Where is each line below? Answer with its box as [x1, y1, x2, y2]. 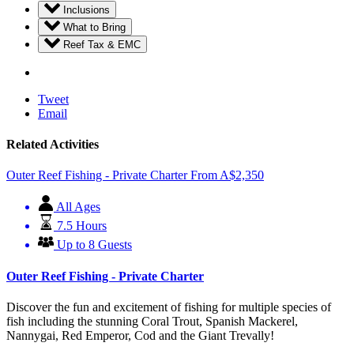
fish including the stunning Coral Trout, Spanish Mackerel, [6, 314, 298, 328]
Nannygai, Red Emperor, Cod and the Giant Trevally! [6, 328, 274, 342]
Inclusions [63, 4, 110, 17]
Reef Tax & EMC [63, 38, 141, 51]
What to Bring [63, 21, 126, 33]
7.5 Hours [57, 219, 107, 233]
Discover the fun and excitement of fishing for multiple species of [6, 299, 331, 314]
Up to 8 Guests [57, 238, 132, 252]
